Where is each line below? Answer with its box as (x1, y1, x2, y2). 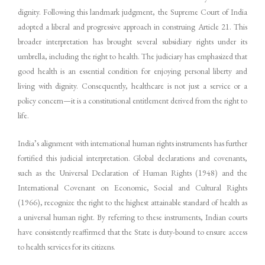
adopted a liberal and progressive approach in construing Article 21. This (18, 21, 247, 33)
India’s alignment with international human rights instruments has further (18, 138, 247, 149)
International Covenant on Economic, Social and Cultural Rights (18, 182, 247, 193)
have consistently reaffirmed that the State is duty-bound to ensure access (18, 227, 247, 238)
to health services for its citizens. (18, 241, 115, 253)
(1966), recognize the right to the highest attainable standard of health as (18, 197, 247, 208)
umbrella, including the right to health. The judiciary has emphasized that (18, 51, 247, 62)
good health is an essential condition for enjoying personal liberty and (18, 66, 247, 77)
